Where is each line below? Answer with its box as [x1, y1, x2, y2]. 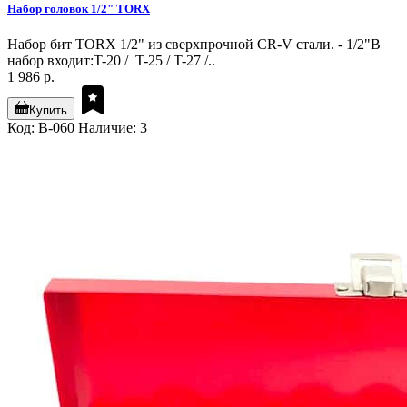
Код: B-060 [7, 119, 74, 135]
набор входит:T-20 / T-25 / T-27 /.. [7, 52, 215, 68]
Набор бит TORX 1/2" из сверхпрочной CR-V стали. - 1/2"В [7, 35, 381, 52]
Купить [29, 103, 67, 117]
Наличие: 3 [78, 119, 147, 135]
